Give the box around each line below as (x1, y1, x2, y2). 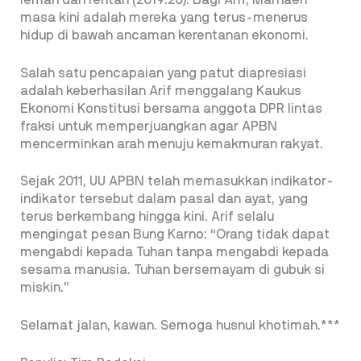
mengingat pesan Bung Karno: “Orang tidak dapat (20, 228, 330, 242)
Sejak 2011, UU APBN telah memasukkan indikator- (20, 175, 334, 189)
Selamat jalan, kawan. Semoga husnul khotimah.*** (20, 319, 340, 333)
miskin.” (20, 281, 69, 295)
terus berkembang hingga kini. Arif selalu (20, 210, 274, 224)
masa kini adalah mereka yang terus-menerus (20, 11, 308, 25)
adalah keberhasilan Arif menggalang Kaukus (20, 84, 301, 98)
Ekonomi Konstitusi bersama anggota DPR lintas (20, 102, 322, 115)
